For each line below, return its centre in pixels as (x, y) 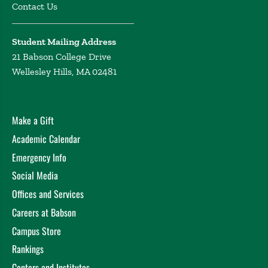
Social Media (35, 176)
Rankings (28, 249)
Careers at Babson (44, 212)
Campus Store (36, 231)
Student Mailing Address (64, 42)
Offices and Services (48, 194)
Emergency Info (39, 157)
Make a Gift (33, 120)
